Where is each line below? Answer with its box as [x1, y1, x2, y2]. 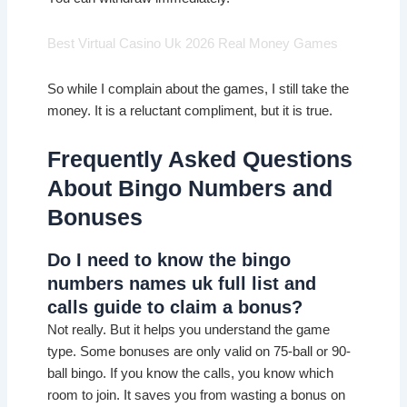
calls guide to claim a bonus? [47, 296, 303, 317]
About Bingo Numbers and [47, 175, 333, 202]
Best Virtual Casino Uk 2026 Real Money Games [47, 36, 339, 51]
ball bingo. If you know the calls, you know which [47, 365, 334, 381]
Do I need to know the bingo [47, 249, 292, 270]
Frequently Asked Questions [47, 146, 353, 173]
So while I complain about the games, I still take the [47, 81, 350, 96]
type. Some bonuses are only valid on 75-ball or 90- [47, 343, 352, 359]
